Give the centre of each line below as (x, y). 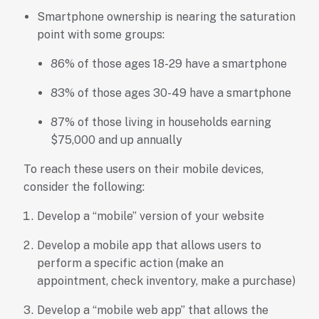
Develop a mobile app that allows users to (149, 246)
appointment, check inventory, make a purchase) (166, 281)
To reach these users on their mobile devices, (143, 169)
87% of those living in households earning (161, 122)
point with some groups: (100, 35)
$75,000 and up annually (116, 140)
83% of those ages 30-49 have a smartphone (171, 93)
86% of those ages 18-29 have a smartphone (168, 64)
